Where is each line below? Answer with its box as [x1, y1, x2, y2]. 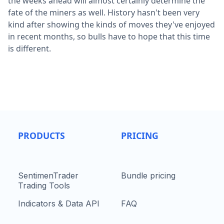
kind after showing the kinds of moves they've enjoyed [8, 18, 215, 30]
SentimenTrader [18, 170, 78, 180]
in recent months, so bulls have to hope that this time [8, 30, 210, 42]
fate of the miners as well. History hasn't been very [8, 6, 199, 18]
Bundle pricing [121, 170, 175, 180]
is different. [8, 42, 51, 54]
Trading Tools [18, 180, 70, 190]
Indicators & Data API [18, 198, 99, 208]
